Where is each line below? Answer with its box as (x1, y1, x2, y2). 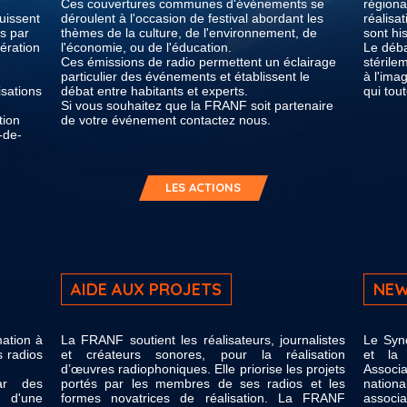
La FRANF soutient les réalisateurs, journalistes (61, 333, 345, 347)
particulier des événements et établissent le (61, 69, 310, 84)
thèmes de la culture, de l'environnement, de (61, 25, 317, 40)
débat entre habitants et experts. (61, 84, 248, 98)
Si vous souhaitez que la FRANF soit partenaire (61, 98, 333, 113)
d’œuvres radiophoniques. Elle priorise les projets (61, 362, 345, 376)
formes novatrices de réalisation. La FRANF (61, 391, 345, 405)
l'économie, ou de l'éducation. (61, 40, 232, 55)
